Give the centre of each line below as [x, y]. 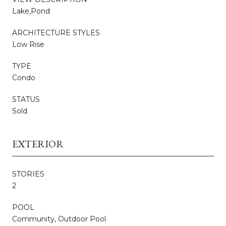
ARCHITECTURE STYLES [56, 33]
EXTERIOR [38, 144]
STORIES [28, 174]
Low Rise [28, 44]
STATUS [26, 99]
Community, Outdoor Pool [59, 219]
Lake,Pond [31, 11]
